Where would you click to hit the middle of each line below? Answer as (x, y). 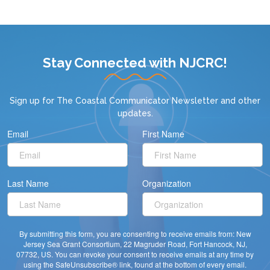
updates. (135, 114)
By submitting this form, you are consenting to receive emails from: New (135, 234)
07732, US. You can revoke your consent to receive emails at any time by (135, 254)
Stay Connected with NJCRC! (135, 63)
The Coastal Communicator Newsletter (139, 101)
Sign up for (33, 101)
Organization (167, 184)
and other (240, 101)
